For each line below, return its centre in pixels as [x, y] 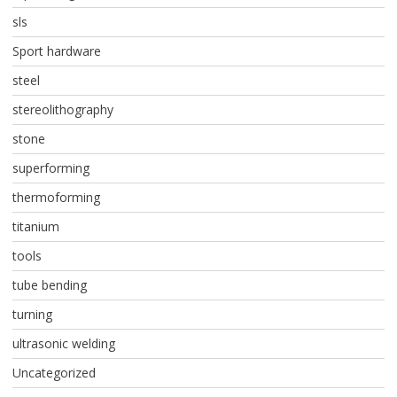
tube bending [49, 285]
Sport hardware [56, 51]
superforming [51, 168]
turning [32, 315]
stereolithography [62, 110]
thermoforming [56, 198]
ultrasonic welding [63, 344]
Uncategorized [54, 373]
